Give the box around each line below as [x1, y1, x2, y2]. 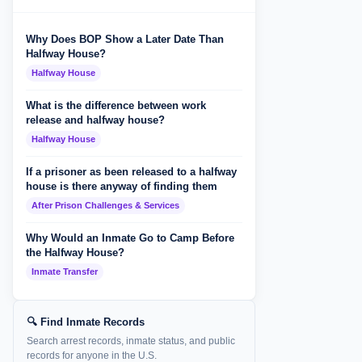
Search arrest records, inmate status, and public [27, 335, 235, 347]
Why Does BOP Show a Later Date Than [26, 33, 224, 45]
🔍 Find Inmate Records [27, 316, 145, 328]
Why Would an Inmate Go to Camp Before [26, 232, 234, 244]
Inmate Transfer [32, 267, 98, 276]
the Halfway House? [26, 246, 124, 259]
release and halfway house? [26, 114, 165, 126]
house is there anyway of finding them [26, 180, 217, 192]
